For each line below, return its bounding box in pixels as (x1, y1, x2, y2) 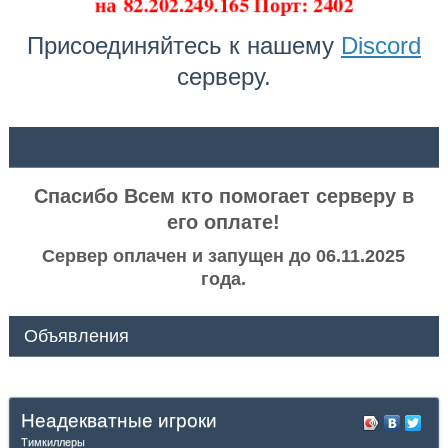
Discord (340, 32, 421, 60)
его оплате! (167, 211, 281, 234)
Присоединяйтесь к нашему (26, 32, 341, 60)
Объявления (23, 326, 129, 347)
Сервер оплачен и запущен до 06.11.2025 (42, 246, 406, 267)
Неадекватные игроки (20, 410, 217, 432)
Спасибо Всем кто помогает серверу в (33, 185, 414, 208)
